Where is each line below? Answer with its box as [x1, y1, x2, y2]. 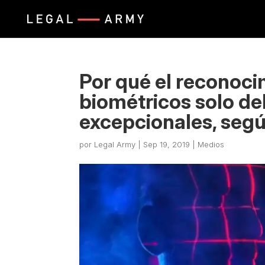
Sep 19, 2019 [143, 140, 190, 149]
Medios [198, 140, 225, 149]
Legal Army [94, 140, 136, 149]
